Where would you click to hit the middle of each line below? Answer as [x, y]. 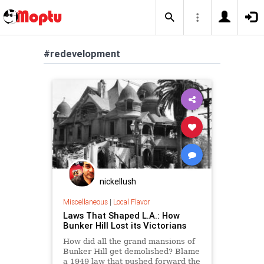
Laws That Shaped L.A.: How [121, 215]
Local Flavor [131, 202]
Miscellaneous [85, 202]
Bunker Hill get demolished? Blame [131, 251]
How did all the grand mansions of [129, 241]
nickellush [118, 181]
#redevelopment [82, 54]
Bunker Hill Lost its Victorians [124, 225]
